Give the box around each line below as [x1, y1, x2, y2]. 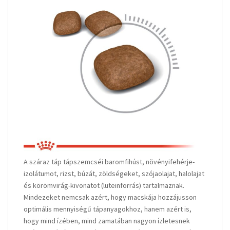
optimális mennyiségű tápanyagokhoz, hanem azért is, [24, 204, 191, 214]
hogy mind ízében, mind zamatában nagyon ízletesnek [24, 216, 190, 225]
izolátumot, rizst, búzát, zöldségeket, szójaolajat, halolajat [24, 168, 204, 178]
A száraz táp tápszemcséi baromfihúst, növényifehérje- [24, 157, 195, 166]
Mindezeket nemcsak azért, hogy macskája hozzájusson [24, 192, 197, 202]
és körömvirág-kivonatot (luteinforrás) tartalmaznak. [24, 180, 184, 190]
